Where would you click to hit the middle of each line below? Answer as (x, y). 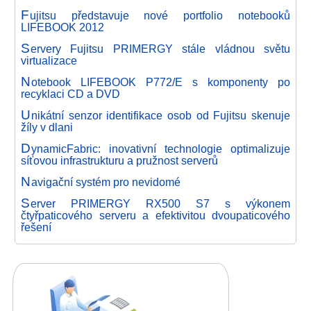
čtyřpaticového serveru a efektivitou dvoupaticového (155, 215)
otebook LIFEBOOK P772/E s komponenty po (160, 82)
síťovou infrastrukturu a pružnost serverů (119, 160)
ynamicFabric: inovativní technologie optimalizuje (160, 148)
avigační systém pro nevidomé (106, 182)
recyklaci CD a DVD (70, 93)
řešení (36, 227)
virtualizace (49, 60)
